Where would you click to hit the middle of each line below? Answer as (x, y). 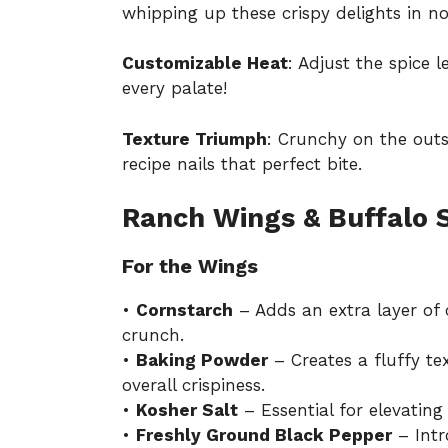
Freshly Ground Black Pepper (264, 435)
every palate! (174, 88)
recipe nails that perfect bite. (242, 163)
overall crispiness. (193, 385)
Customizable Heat (205, 63)
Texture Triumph (194, 138)
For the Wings (190, 266)
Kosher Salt (187, 410)
